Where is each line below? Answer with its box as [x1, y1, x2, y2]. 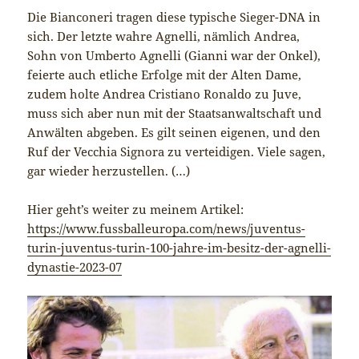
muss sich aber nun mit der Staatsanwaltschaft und [27, 105, 322, 122]
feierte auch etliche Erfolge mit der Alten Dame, [27, 67, 302, 83]
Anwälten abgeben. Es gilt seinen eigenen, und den [27, 124, 321, 141]
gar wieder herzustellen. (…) [27, 163, 191, 179]
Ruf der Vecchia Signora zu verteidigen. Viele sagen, [27, 143, 326, 160]
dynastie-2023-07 [27, 259, 123, 276]
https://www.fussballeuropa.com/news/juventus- [27, 220, 306, 237]
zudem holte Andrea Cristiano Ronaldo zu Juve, [27, 86, 302, 103]
